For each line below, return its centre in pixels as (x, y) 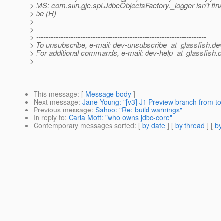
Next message (56, 102)
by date (154, 126)
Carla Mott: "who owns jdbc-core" (120, 118)
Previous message (62, 110)
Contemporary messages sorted (84, 126)
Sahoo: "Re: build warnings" (139, 110)
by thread (190, 126)
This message (55, 94)
